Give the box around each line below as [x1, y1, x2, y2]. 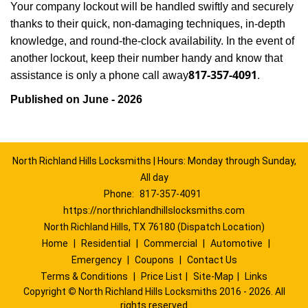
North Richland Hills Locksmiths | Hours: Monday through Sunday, [12, 155, 296, 166]
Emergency [71, 254, 122, 265]
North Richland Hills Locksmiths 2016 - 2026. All [76, 286, 285, 297]
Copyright [23, 286, 68, 297]
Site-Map [193, 271, 234, 282]
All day [140, 172, 168, 183]
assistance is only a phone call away [10, 69, 188, 81]
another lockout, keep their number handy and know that [10, 52, 283, 64]
